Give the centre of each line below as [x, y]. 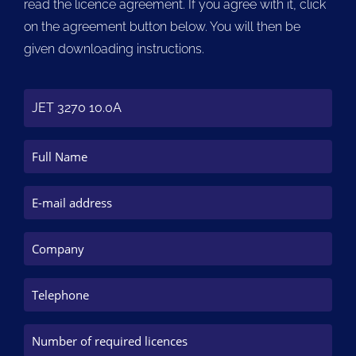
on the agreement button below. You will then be [162, 27]
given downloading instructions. [114, 49]
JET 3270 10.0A [77, 108]
